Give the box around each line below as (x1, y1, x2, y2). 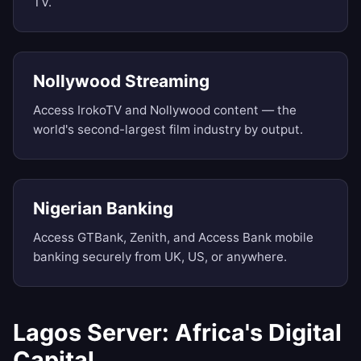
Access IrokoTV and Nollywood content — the (33, 102, 297, 118)
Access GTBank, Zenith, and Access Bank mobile (33, 230, 313, 246)
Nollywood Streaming (33, 71, 210, 92)
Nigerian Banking (33, 198, 173, 219)
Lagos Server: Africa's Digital (13, 318, 342, 347)
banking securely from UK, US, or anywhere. (33, 249, 287, 265)
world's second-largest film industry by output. (33, 122, 303, 138)
